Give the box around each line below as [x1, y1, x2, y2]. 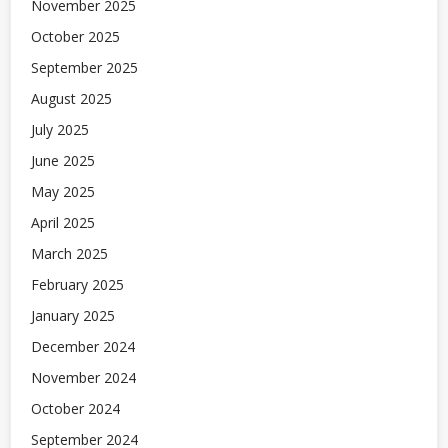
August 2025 [31, 89, 112, 109]
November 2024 [31, 368, 136, 388]
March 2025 [31, 244, 108, 264]
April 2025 [31, 213, 95, 233]
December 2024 [31, 337, 135, 357]
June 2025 [31, 151, 95, 171]
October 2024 [31, 399, 120, 419]
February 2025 [31, 275, 124, 295]
